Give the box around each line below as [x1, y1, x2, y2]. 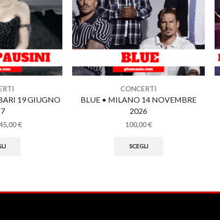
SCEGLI [129, 142, 148, 150]
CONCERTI [120, 84, 157, 93]
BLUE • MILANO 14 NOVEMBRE [81, 94, 196, 104]
